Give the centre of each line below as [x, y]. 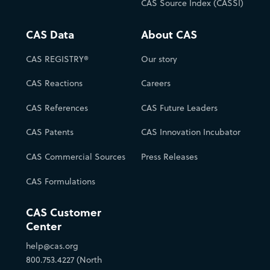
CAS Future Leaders [179, 108]
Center [43, 227]
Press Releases [169, 156]
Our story [159, 59]
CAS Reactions [54, 83]
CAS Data [50, 34]
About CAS [169, 34]
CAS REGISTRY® [57, 59]
